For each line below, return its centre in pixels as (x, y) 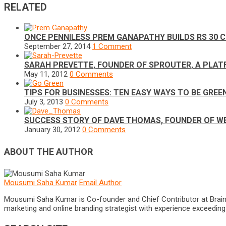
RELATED (25, 7)
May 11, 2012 (46, 74)
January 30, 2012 (52, 130)
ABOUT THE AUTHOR (48, 151)
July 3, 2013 (44, 102)
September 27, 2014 (57, 46)
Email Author (100, 182)
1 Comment (112, 46)
